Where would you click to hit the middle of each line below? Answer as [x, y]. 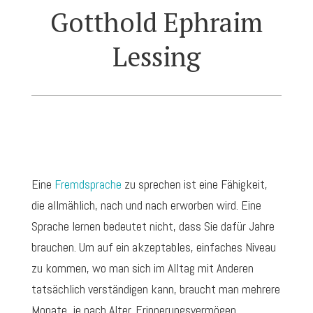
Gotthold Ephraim [156, 23]
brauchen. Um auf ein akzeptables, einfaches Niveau [153, 247]
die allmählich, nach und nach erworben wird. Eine [146, 205]
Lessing [156, 57]
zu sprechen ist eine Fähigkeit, [194, 184]
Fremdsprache [88, 184]
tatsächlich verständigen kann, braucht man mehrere [155, 289]
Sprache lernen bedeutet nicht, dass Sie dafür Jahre [153, 226]
